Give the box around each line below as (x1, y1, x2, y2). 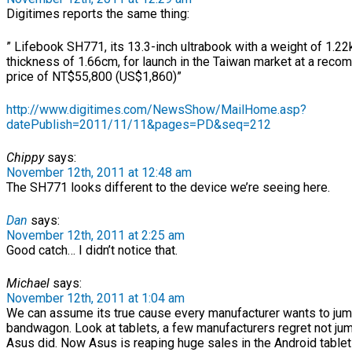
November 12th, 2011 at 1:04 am (6, 291, 185, 306)
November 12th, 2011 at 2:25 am (6, 228, 185, 243)
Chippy (6, 150, 44, 165)
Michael (6, 276, 49, 291)
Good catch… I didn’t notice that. (6, 243, 178, 258)
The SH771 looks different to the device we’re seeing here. (6, 180, 330, 195)
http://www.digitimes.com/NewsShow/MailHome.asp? (6, 102, 306, 117)
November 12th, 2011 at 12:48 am (6, 165, 192, 180)
